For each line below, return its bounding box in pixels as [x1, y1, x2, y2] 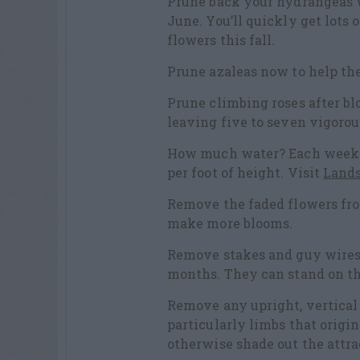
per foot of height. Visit [167, 163, 324, 181]
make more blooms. [167, 214, 293, 231]
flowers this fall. [167, 31, 276, 48]
